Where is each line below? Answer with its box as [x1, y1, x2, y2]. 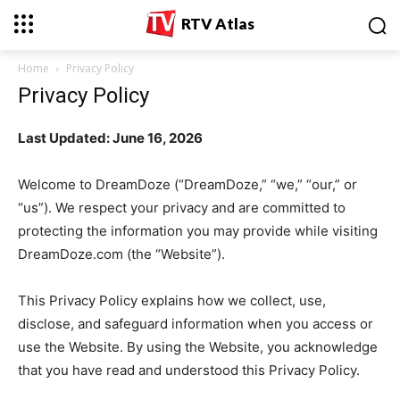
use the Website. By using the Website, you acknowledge [18, 338, 378, 355]
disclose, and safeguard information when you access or [18, 315, 373, 332]
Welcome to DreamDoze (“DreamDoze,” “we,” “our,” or [18, 176, 357, 193]
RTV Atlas [181, 13, 255, 33]
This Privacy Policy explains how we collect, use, [18, 292, 326, 309]
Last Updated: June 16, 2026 [18, 129, 203, 146]
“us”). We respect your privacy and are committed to [18, 199, 346, 216]
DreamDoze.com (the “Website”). [18, 246, 225, 262]
